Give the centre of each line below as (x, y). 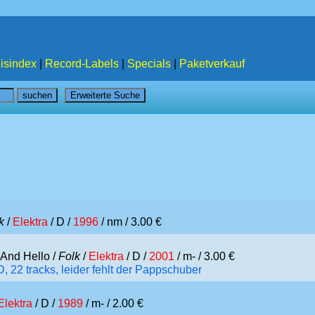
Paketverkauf (212, 64)
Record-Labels (82, 64)
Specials (149, 64)
